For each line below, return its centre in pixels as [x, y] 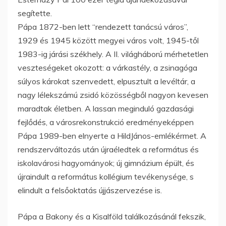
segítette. [35, 13]
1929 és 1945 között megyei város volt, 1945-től [108, 40]
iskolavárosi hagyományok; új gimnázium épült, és [106, 163]
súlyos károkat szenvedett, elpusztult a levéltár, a [106, 81]
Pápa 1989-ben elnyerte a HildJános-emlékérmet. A [112, 135]
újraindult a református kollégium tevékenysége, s [106, 176]
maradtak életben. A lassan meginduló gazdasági [106, 108]
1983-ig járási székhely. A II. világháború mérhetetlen [113, 54]
